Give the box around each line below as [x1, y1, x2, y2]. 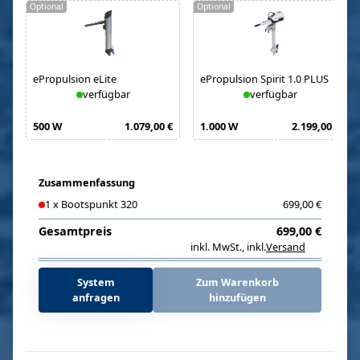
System [76, 275, 115, 289]
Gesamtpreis [39, 223, 112, 239]
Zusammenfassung [39, 175, 135, 190]
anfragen [72, 290, 120, 305]
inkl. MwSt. [190, 239, 242, 254]
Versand [266, 239, 305, 254]
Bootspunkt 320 [61, 197, 137, 211]
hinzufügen [208, 290, 266, 305]
